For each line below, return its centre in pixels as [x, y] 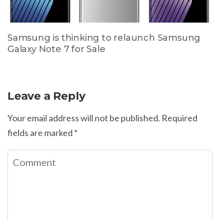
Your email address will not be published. [84, 118]
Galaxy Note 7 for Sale [56, 49]
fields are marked [41, 132]
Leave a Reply [46, 96]
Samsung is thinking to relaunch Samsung [104, 38]
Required [179, 118]
